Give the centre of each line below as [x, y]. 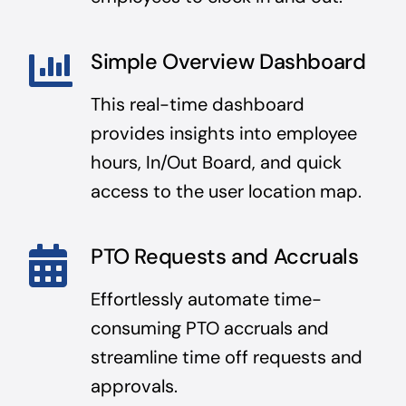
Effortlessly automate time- [206, 299]
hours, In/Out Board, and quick [216, 162]
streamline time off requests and [226, 357]
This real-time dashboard [197, 104]
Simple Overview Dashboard [228, 61]
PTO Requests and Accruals [224, 256]
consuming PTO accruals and [209, 328]
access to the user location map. [226, 191]
